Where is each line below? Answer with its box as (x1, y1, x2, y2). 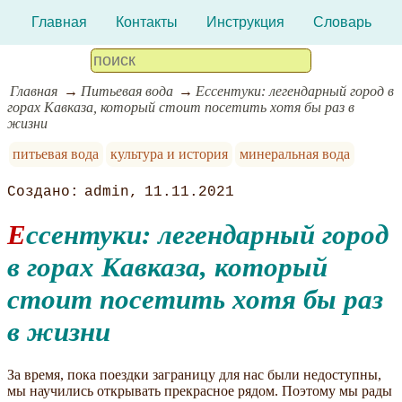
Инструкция (205, 14, 284, 30)
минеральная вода (239, 146, 350, 162)
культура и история (110, 146, 229, 162)
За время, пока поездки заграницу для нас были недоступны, (7, 366, 381, 382)
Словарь (312, 14, 371, 30)
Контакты (115, 14, 178, 30)
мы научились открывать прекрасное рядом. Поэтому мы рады (7, 382, 392, 398)
